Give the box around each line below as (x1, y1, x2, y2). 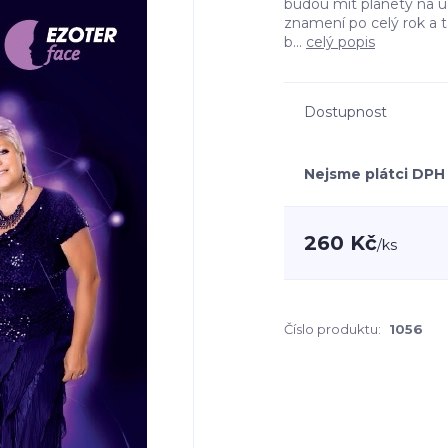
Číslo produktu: (284, 321, 381, 337)
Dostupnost (304, 103, 387, 121)
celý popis (306, 33, 375, 51)
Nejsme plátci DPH (304, 165, 445, 183)
